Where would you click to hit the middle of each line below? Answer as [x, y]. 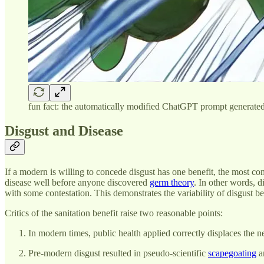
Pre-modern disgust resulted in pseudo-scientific [118, 253]
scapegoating [232, 253]
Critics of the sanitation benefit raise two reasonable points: [114, 213]
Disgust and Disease [64, 131]
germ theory [172, 183]
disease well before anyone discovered [77, 183]
